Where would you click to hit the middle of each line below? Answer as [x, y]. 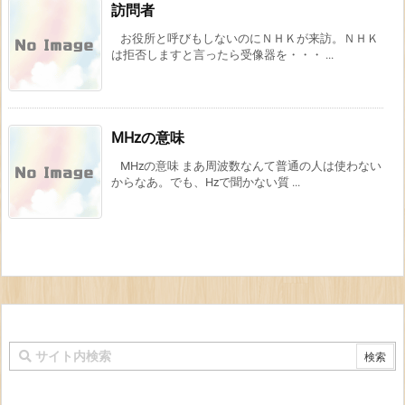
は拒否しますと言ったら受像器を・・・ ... [222, 55]
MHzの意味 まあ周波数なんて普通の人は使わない [251, 166]
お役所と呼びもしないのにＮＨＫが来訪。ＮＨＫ [250, 39]
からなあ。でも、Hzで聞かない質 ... [206, 183]
